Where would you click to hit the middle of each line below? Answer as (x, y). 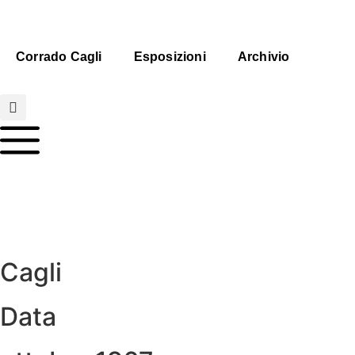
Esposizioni (170, 57)
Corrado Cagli (59, 57)
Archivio (263, 57)
